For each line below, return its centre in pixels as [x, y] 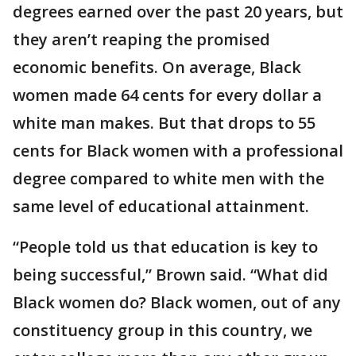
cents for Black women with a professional [178, 151]
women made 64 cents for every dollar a [167, 95]
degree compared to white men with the [168, 179]
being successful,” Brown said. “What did [170, 275]
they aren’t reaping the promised [141, 40]
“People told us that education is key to [165, 247]
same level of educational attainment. [161, 207]
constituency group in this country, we [163, 331]
